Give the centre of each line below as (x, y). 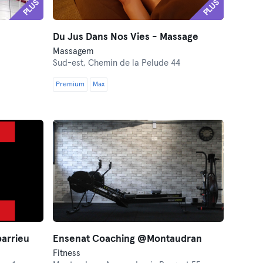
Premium (70, 85)
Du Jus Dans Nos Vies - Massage (126, 37)
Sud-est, (71, 63)
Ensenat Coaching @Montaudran (128, 239)
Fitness (67, 253)
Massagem (73, 51)
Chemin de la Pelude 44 (134, 63)
